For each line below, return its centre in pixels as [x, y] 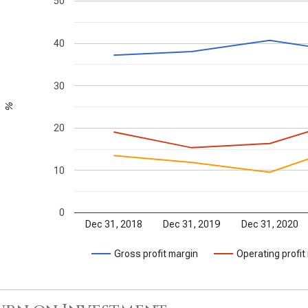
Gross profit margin [156, 253]
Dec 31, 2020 [270, 224]
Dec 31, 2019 [192, 224]
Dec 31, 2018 [113, 224]
